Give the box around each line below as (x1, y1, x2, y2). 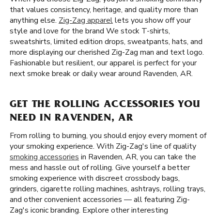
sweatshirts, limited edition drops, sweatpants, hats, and (10, 36, 202, 47)
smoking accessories (10, 152, 79, 162)
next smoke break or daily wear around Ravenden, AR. (10, 68, 193, 79)
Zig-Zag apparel (59, 15, 113, 26)
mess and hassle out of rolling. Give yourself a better (10, 162, 190, 173)
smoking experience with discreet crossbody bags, (10, 173, 180, 184)
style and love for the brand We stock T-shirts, (10, 26, 170, 36)
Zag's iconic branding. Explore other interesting (10, 205, 168, 216)
